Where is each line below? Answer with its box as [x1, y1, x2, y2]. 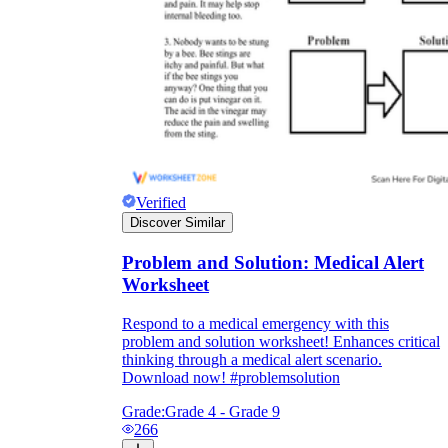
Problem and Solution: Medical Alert [122, 252, 424, 274]
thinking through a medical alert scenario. [122, 350, 382, 368]
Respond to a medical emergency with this [122, 314, 389, 332]
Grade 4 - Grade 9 [165, 402, 280, 420]
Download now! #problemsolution [122, 368, 340, 386]
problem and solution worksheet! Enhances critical [122, 332, 440, 350]
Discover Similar [130, 215, 225, 231]
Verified [136, 194, 186, 212]
